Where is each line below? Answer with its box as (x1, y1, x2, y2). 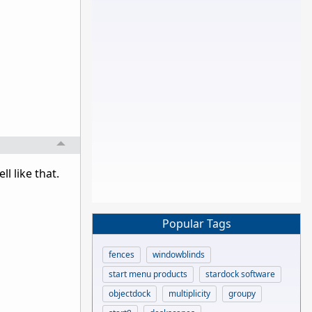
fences (109, 248, 134, 260)
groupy (228, 287, 256, 299)
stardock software (205, 267, 275, 280)
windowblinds (153, 248, 205, 260)
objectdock (109, 287, 150, 299)
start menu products (109, 267, 187, 280)
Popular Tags (162, 216, 231, 232)
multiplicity (169, 287, 210, 299)
